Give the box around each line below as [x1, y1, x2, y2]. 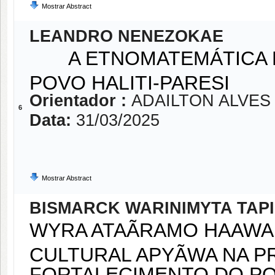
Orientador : [29, 91, 131, 110]
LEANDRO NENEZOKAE [29, 27, 223, 45]
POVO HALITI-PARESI [29, 72, 230, 90]
